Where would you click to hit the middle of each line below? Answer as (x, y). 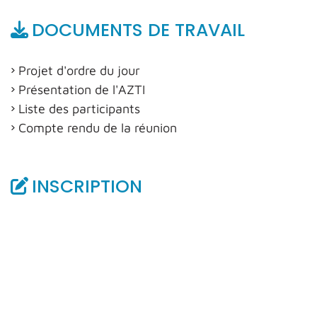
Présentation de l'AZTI (82, 90)
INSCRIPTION (87, 186)
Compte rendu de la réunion (98, 128)
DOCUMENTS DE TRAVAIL (138, 30)
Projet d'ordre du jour (79, 70)
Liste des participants (79, 109)
